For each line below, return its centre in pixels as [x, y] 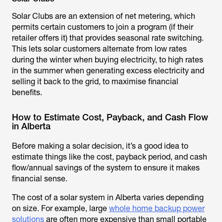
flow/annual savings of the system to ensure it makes [106, 168]
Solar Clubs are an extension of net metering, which [104, 16]
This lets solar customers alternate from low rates [99, 49]
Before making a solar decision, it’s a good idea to [100, 146]
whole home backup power [157, 208]
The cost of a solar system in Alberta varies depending [108, 197]
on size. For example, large [60, 208]
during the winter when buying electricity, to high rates [108, 60]
